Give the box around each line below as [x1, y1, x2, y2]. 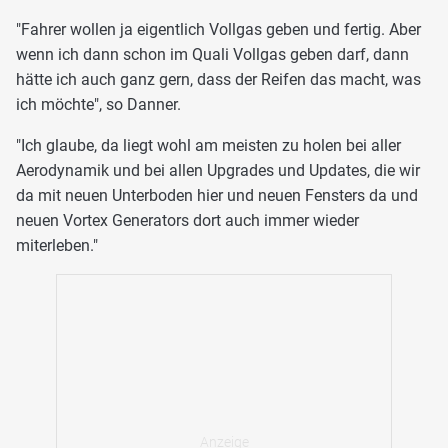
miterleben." [16, 235, 98, 255]
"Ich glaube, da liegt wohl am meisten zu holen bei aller [16, 135, 401, 155]
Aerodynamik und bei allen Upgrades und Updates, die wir [16, 160, 420, 180]
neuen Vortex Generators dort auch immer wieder [16, 210, 359, 230]
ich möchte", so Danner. [16, 94, 181, 114]
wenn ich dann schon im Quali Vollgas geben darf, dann [16, 44, 409, 64]
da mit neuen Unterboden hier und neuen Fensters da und [16, 185, 418, 205]
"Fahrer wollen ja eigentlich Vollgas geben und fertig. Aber [16, 19, 421, 39]
